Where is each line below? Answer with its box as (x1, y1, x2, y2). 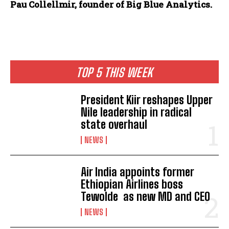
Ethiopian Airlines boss (81, 177, 184, 191)
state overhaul (81, 117, 148, 131)
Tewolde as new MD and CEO (81, 189, 211, 203)
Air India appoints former (81, 165, 195, 179)
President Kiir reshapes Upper (81, 93, 213, 107)
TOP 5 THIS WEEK (76, 64, 153, 80)
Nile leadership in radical (81, 105, 192, 119)
